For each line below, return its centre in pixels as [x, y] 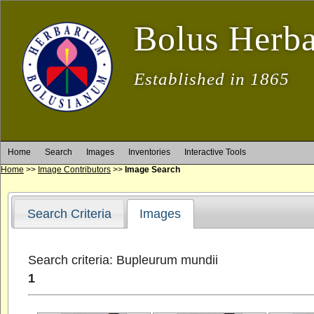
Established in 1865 [212, 79]
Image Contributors [74, 170]
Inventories [149, 152]
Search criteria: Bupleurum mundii [123, 260]
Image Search [152, 170]
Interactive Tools [215, 152]
